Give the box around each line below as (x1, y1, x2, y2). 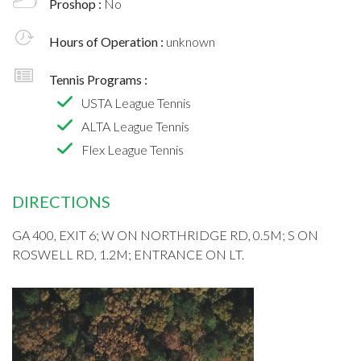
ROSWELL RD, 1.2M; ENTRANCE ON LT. (12, 246, 244, 262)
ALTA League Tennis (81, 118, 189, 134)
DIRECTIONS (12, 191, 110, 211)
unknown (166, 33, 215, 49)
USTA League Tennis (81, 94, 191, 110)
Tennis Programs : (49, 71, 147, 87)
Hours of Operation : (49, 33, 166, 49)
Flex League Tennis (81, 141, 184, 157)
